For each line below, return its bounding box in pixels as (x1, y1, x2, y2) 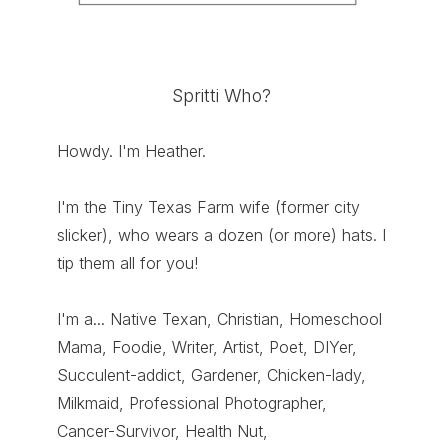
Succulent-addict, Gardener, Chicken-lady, (56, 364, 366, 385)
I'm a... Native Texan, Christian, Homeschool (56, 308, 382, 329)
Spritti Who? (171, 84, 271, 106)
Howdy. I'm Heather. (56, 140, 206, 161)
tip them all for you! (56, 252, 198, 273)
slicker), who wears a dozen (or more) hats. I (56, 224, 386, 245)
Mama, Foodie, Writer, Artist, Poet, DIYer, (56, 336, 357, 357)
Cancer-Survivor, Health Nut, (56, 420, 268, 441)
